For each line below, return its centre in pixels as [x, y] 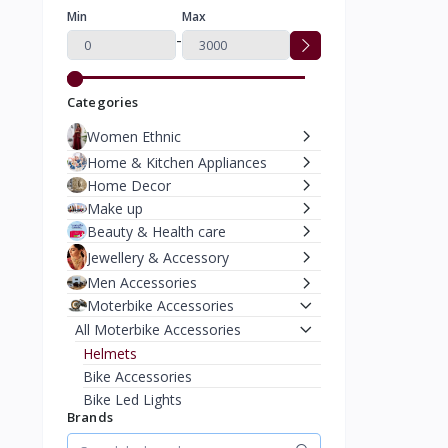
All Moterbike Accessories [158, 330]
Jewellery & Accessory [158, 257]
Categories [103, 102]
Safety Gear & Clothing [157, 423]
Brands [90, 417]
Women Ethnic [134, 136]
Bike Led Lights [132, 400]
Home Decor [129, 185]
